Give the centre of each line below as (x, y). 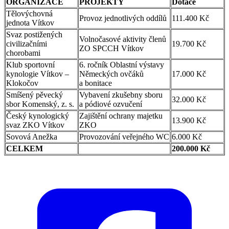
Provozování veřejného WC (124, 136)
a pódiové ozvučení (111, 104)
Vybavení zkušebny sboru (121, 95)
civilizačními (27, 43)
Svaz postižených (34, 34)
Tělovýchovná (29, 13)
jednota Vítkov (30, 22)
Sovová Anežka (32, 136)
